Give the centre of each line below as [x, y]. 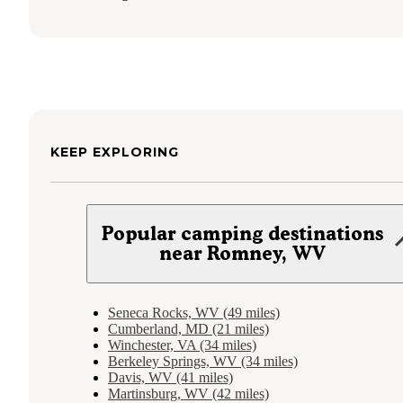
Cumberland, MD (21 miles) [188, 329]
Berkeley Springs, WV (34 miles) [203, 362]
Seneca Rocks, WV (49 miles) [194, 313]
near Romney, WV [243, 254]
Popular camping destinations [243, 234]
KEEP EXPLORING [115, 152]
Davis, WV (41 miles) [170, 378]
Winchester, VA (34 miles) [182, 345]
